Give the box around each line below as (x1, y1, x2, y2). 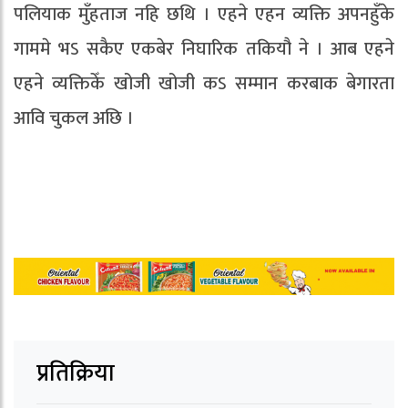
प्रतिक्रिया (36, 353, 115, 393)
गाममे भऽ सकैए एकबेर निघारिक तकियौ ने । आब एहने (14, 34, 394, 66)
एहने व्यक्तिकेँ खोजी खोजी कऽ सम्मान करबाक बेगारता (14, 68, 394, 100)
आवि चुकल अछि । (14, 103, 134, 135)
